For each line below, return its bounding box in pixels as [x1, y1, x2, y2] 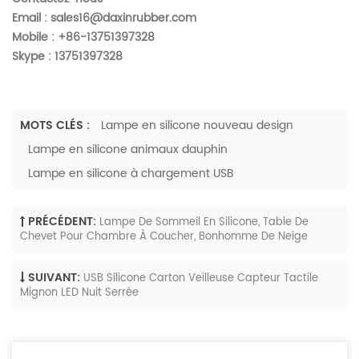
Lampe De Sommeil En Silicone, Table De [99, 214, 309, 232]
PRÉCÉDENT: [28, 212, 96, 232]
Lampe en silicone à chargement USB [28, 164, 234, 184]
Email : [12, 9, 50, 28]
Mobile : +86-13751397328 [12, 28, 155, 47]
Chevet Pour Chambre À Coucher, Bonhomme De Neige [20, 228, 308, 248]
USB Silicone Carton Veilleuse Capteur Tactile [83, 270, 318, 288]
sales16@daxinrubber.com [50, 9, 196, 28]
